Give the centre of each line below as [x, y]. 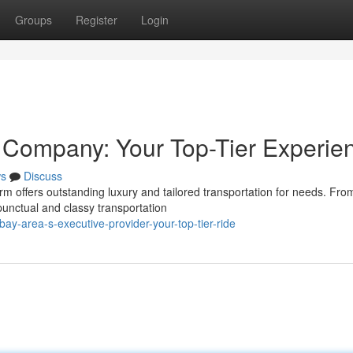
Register [97, 20]
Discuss [43, 176]
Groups [33, 20]
